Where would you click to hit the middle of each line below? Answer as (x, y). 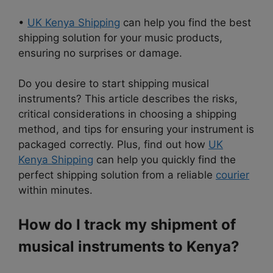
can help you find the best (186, 22)
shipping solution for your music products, (120, 37)
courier (232, 175)
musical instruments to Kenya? (129, 246)
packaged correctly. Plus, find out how (113, 145)
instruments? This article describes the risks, (128, 99)
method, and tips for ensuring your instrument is (136, 129)
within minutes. (55, 190)
